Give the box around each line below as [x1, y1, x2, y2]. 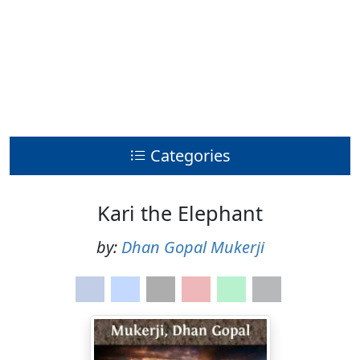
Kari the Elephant [97, 199, 263, 227]
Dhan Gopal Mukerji [121, 236, 264, 258]
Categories [149, 145, 231, 166]
